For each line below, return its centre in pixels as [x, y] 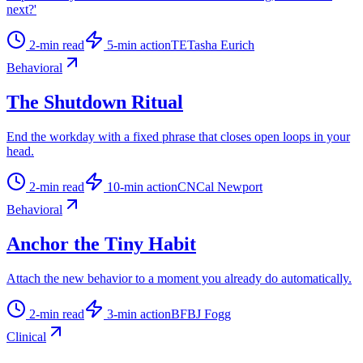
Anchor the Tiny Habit [101, 244]
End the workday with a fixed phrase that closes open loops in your [178, 137]
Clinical [26, 337]
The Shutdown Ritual [95, 102]
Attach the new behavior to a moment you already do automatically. [179, 278]
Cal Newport [229, 187]
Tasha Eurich [221, 45]
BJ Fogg [209, 314]
